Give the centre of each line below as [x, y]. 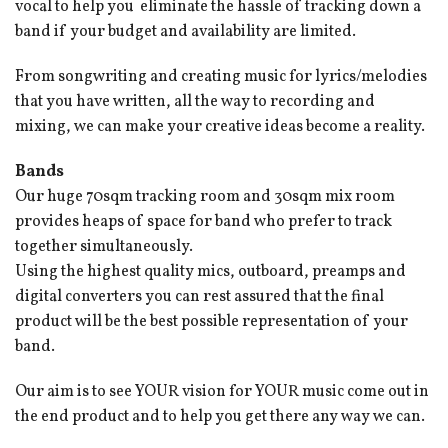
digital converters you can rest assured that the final [199, 297]
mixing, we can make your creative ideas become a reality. [220, 127]
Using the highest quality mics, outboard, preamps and [210, 272]
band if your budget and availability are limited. [185, 32]
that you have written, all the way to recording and [195, 102]
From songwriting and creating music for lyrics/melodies [221, 77]
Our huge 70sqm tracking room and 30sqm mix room [205, 197]
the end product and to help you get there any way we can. [220, 417]
